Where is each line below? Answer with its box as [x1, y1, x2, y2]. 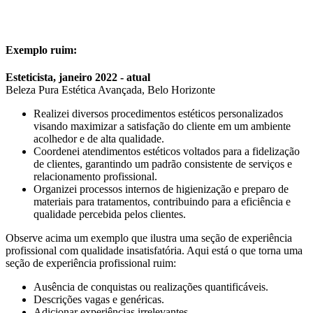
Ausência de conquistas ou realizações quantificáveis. [34, 280, 268, 293]
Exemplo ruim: [6, 43, 77, 56]
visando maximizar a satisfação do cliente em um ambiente [34, 119, 291, 132]
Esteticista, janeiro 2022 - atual [6, 71, 150, 83]
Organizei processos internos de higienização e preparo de [34, 182, 289, 195]
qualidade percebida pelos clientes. [34, 208, 186, 220]
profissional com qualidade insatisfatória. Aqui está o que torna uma [6, 244, 303, 256]
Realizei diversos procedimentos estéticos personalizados [34, 107, 283, 119]
